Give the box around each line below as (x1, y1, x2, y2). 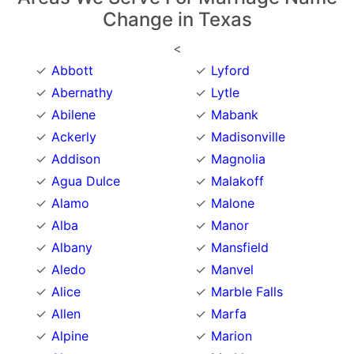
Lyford (211, 62, 250, 79)
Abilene (51, 107, 96, 123)
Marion (211, 328, 252, 345)
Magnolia (211, 151, 265, 168)
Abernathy (51, 85, 113, 101)
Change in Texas (102, 8, 252, 32)
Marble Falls (211, 284, 283, 300)
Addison (51, 151, 100, 168)
